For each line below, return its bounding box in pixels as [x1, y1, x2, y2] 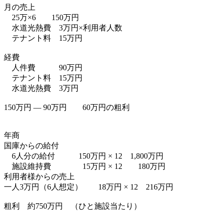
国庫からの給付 [4, 141, 59, 150]
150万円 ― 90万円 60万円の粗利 [4, 103, 130, 111]
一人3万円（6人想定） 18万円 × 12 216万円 [4, 182, 173, 191]
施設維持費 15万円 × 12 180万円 [4, 162, 165, 170]
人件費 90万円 [4, 63, 90, 72]
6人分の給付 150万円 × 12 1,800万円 [4, 151, 164, 160]
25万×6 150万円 [4, 13, 79, 22]
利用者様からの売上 [4, 172, 75, 181]
